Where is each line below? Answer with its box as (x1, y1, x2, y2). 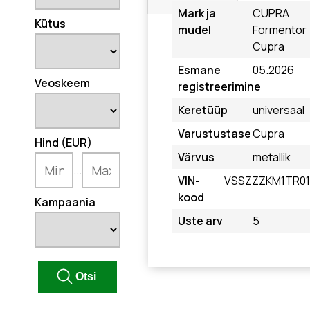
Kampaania (35, 194, 95, 210)
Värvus (178, 149, 215, 165)
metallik (253, 149, 291, 165)
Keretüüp (178, 102, 228, 118)
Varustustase (178, 126, 251, 141)
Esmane (178, 62, 221, 77)
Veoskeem (35, 75, 90, 91)
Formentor (253, 22, 307, 37)
